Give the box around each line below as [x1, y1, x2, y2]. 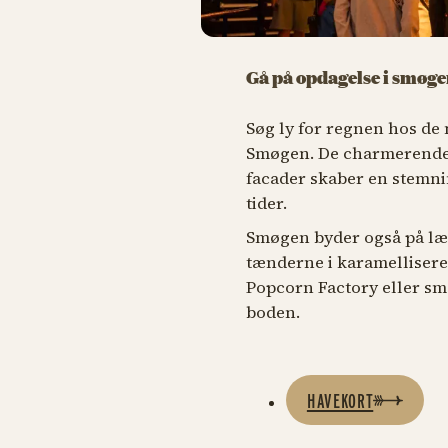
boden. [245, 300, 300, 324]
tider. [245, 192, 287, 216]
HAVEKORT [306, 387, 374, 413]
